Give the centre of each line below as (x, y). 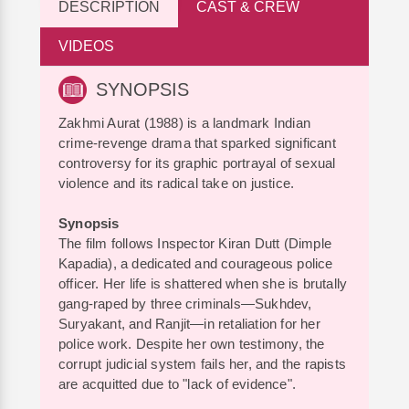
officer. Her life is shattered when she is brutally (203, 283)
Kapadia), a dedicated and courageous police (196, 263)
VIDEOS (86, 46)
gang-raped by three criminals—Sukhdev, (185, 303)
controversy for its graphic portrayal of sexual (197, 163)
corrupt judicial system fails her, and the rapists (203, 363)
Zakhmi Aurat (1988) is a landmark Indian (184, 122)
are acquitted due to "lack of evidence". (179, 383)
